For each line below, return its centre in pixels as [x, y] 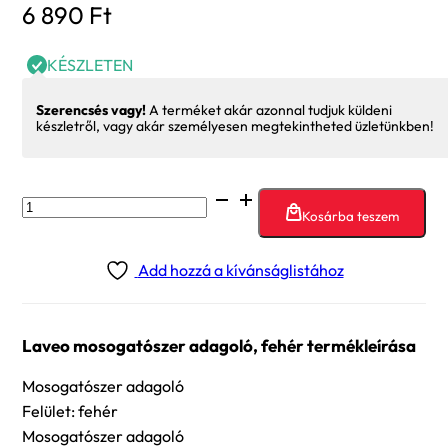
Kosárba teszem [350, 215]
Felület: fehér [70, 411]
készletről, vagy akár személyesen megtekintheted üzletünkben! [235, 126]
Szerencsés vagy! [91, 110]
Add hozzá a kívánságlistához [240, 270]
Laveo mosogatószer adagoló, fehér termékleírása [219, 345]
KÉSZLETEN [90, 65]
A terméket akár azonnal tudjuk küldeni [269, 110]
